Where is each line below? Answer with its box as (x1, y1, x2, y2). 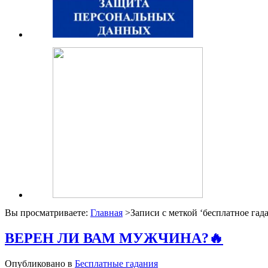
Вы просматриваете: (5, 207, 90, 218)
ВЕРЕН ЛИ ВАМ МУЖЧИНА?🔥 (5, 230, 223, 246)
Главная (90, 207, 123, 218)
